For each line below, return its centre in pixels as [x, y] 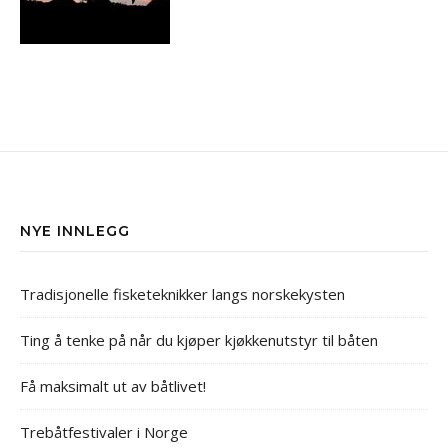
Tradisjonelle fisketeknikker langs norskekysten [182, 294]
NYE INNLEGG [75, 231]
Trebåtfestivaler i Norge [104, 432]
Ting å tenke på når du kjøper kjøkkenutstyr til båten [199, 340]
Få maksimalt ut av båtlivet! [113, 386]
